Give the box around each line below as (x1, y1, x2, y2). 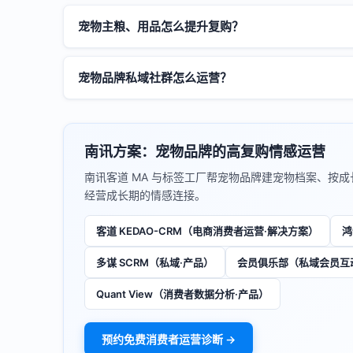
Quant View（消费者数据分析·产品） (96, 288, 269, 300)
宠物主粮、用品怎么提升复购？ (78, 19, 243, 34)
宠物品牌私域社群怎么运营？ (78, 70, 232, 85)
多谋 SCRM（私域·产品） (96, 256, 214, 269)
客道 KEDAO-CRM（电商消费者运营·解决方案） (96, 225, 318, 237)
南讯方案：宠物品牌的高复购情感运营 (84, 143, 325, 160)
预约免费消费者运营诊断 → (102, 333, 236, 346)
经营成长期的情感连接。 (84, 188, 206, 202)
